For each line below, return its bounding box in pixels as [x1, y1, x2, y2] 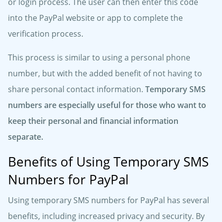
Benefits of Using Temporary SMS [8, 153, 209, 171]
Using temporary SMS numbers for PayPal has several [8, 195, 209, 206]
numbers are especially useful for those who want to [8, 100, 206, 111]
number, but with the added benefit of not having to [8, 68, 202, 79]
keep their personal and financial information [8, 115, 178, 127]
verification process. [8, 28, 83, 40]
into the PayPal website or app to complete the [8, 12, 183, 24]
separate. [8, 131, 43, 143]
